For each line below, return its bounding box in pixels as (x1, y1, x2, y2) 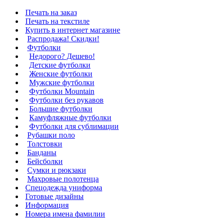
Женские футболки (29, 70, 92, 78)
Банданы (27, 148, 56, 157)
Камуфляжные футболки (29, 113, 111, 122)
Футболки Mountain (29, 87, 94, 95)
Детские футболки (29, 61, 91, 69)
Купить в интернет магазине (25, 26, 120, 34)
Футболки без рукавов (29, 96, 104, 104)
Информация (25, 201, 69, 209)
